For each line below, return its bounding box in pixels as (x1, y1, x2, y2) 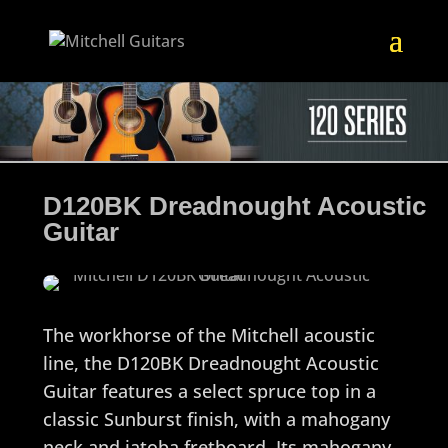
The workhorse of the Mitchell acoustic (42, 322, 375, 347)
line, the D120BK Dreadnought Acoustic (42, 350, 379, 375)
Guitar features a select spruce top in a (42, 378, 376, 403)
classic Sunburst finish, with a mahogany (42, 406, 390, 431)
